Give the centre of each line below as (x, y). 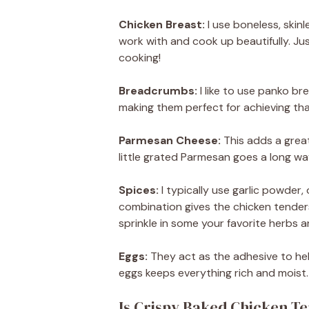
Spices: (139, 190)
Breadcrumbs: (158, 90)
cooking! (140, 57)
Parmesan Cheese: (170, 140)
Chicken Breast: (162, 24)
